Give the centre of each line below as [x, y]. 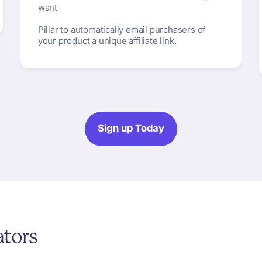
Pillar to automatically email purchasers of [122, 30]
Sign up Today [131, 128]
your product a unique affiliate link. [107, 41]
